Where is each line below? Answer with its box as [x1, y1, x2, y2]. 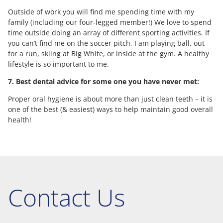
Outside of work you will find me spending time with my [8, 6, 194, 16]
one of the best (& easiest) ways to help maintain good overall [8, 104, 213, 114]
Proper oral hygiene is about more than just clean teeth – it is [8, 94, 213, 104]
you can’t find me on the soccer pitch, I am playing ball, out [8, 38, 205, 48]
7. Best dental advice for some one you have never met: [8, 76, 199, 86]
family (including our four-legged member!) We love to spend [8, 17, 212, 27]
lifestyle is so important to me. [8, 59, 109, 69]
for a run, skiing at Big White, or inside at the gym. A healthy [8, 48, 209, 58]
